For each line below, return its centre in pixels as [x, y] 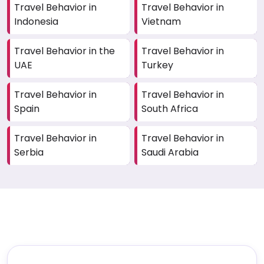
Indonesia [36, 22]
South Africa [170, 109]
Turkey [157, 65]
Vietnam [161, 22]
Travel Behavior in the [65, 51]
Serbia [29, 153]
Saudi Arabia [170, 153]
